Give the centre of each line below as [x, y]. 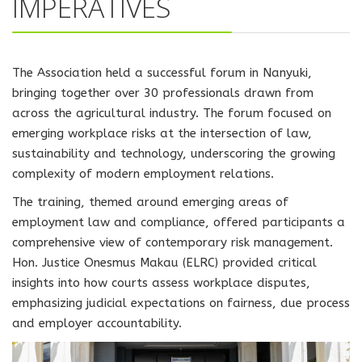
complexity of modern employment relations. [143, 174]
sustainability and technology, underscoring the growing [174, 154]
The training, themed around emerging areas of [150, 202]
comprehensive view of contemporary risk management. [173, 242]
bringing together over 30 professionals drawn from [163, 93]
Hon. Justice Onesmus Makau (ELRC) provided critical [164, 263]
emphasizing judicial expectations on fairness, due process [181, 303]
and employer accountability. [97, 323]
